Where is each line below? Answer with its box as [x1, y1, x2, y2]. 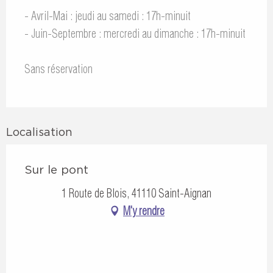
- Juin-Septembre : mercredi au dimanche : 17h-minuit [24, 26, 246, 41]
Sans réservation [24, 62, 93, 76]
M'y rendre [123, 204, 165, 218]
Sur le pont [24, 163, 88, 176]
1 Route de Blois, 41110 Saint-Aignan [62, 186, 211, 201]
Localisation [6, 126, 73, 138]
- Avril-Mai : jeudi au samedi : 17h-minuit [24, 9, 191, 23]
